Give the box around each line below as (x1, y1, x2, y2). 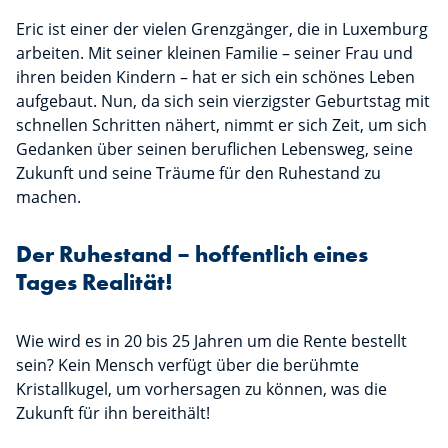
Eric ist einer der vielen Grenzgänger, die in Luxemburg (16, 18, 428, 41)
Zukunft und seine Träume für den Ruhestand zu (16, 162, 381, 185)
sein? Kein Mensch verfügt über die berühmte (16, 354, 359, 377)
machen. (16, 186, 81, 209)
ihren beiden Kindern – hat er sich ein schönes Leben (16, 66, 415, 89)
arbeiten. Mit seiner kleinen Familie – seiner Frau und (16, 42, 413, 65)
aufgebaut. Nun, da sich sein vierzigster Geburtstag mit (16, 90, 430, 113)
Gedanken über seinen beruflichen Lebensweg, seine (16, 138, 413, 161)
